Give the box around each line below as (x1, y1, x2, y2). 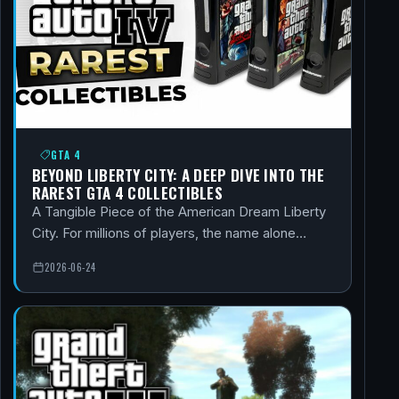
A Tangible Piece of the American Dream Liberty (31, 204, 326, 221)
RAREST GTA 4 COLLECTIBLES (31, 181, 224, 205)
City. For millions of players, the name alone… (31, 225, 306, 242)
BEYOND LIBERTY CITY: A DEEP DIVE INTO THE (31, 163, 324, 187)
